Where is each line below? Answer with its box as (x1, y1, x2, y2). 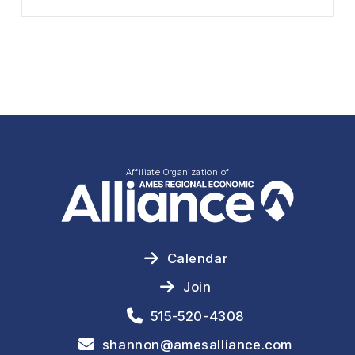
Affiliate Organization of (125, 166, 230, 177)
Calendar (166, 250, 228, 267)
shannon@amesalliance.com (101, 337, 292, 353)
